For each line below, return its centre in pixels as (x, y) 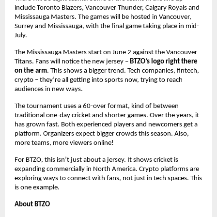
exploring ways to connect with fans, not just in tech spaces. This (108, 178)
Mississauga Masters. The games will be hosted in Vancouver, (103, 17)
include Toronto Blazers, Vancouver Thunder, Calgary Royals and (107, 8)
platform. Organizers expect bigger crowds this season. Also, (102, 134)
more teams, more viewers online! (64, 143)
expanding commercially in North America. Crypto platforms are (107, 169)
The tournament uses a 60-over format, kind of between (97, 106)
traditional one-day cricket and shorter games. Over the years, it (107, 115)
